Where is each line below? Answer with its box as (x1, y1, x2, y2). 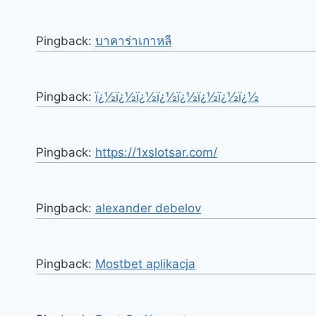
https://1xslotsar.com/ (95, 145, 217, 159)
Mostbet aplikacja (95, 256, 195, 271)
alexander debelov (95, 200, 201, 215)
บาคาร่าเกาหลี (95, 33, 171, 48)
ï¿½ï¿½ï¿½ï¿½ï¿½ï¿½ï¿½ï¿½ (95, 89, 259, 104)
